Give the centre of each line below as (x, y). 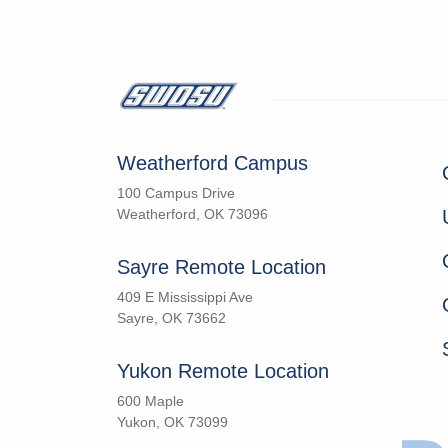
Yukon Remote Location (223, 371)
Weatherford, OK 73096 (192, 214)
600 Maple (150, 401)
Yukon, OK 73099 (172, 422)
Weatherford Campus (212, 163)
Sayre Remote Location (221, 267)
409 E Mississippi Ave (185, 297)
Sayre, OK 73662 (171, 318)
